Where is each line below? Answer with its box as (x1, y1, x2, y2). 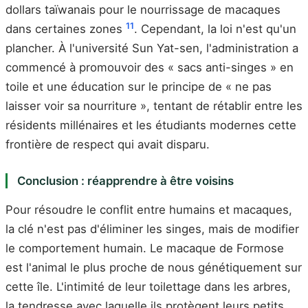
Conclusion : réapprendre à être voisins (16, 174, 234, 188)
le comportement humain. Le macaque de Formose (5, 241, 284, 255)
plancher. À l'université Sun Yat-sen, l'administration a (5, 41, 298, 56)
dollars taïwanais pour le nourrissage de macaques (5, 3, 280, 17)
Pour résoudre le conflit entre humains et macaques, (5, 202, 292, 217)
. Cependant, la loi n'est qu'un (134, 22, 296, 36)
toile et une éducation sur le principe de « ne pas (5, 80, 272, 94)
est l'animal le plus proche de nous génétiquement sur (5, 260, 302, 274)
